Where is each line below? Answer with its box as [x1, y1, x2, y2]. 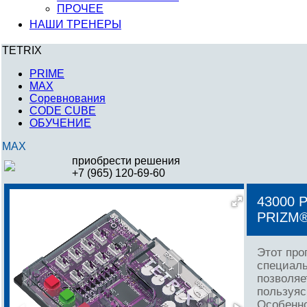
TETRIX [2, 45, 42, 56]
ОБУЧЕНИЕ [29, 117, 91, 129]
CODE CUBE [29, 105, 96, 116]
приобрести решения [72, 155, 180, 167]
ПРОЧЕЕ [57, 3, 103, 14]
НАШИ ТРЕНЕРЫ [29, 19, 121, 30]
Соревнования [29, 93, 106, 104]
